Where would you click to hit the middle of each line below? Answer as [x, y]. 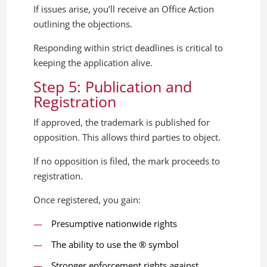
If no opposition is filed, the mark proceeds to [127, 161]
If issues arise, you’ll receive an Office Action [124, 9]
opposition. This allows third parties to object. [127, 137]
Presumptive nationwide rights [114, 224]
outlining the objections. [83, 24]
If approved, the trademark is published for [122, 122]
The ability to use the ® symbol [115, 245]
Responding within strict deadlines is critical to [128, 48]
